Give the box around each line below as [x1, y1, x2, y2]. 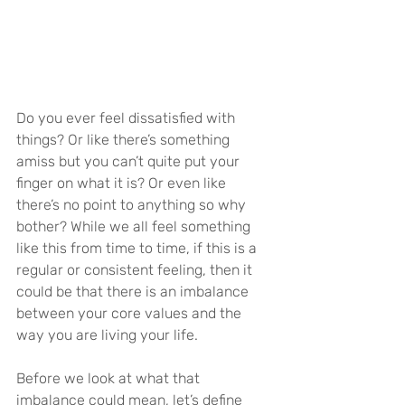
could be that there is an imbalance [16, 283, 252, 301]
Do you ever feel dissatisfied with [16, 109, 239, 127]
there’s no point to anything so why [16, 196, 250, 214]
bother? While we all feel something [16, 218, 254, 236]
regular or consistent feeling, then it [16, 261, 256, 279]
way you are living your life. [16, 326, 198, 344]
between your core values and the [16, 305, 245, 323]
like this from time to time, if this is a [16, 240, 260, 258]
